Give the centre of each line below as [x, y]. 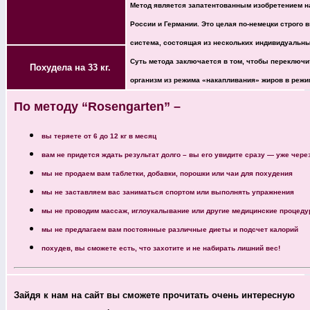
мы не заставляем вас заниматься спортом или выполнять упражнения [168, 192]
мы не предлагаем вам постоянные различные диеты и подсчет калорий [170, 229]
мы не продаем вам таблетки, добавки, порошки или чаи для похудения [167, 173]
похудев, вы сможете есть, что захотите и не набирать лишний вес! [161, 248]
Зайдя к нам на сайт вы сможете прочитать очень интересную [154, 295]
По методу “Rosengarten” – [97, 106]
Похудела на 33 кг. [66, 67]
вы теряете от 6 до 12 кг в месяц [99, 136]
